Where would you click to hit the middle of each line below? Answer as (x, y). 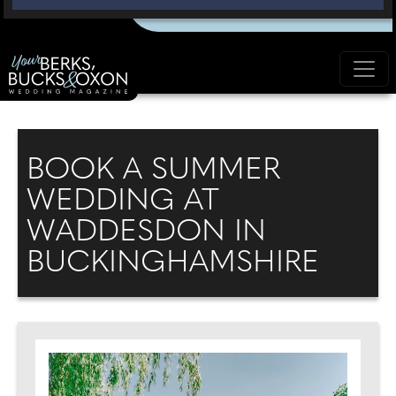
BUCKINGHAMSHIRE (173, 264)
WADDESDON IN (146, 233)
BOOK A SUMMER (153, 171)
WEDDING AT (123, 202)
